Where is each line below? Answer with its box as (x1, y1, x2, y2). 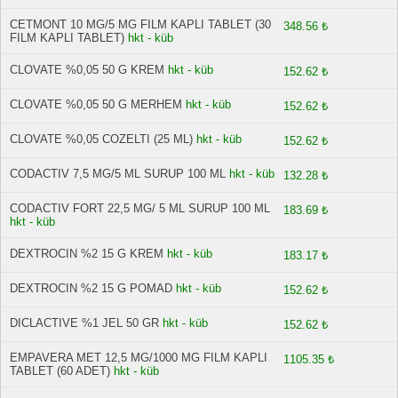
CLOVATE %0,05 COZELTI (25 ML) (10, 132, 193, 146)
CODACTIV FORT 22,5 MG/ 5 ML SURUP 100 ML (10, 202, 270, 215)
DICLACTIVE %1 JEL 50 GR (10, 316, 159, 330)
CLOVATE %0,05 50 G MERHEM (10, 98, 182, 111)
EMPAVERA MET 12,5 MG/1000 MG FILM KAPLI (10, 351, 267, 364)
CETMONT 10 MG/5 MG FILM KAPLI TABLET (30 (10, 18, 271, 31)
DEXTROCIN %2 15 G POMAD (10, 282, 172, 295)
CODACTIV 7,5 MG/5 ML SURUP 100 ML (10, 167, 226, 180)
